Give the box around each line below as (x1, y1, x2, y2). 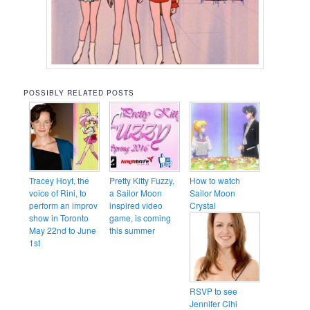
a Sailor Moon (109, 187, 163, 199)
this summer (109, 224, 156, 237)
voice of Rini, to (29, 187, 87, 199)
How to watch (190, 174, 241, 187)
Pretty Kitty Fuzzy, (109, 174, 175, 187)
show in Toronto (29, 212, 89, 224)
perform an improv (29, 199, 98, 212)
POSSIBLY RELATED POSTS (24, 87, 135, 98)
